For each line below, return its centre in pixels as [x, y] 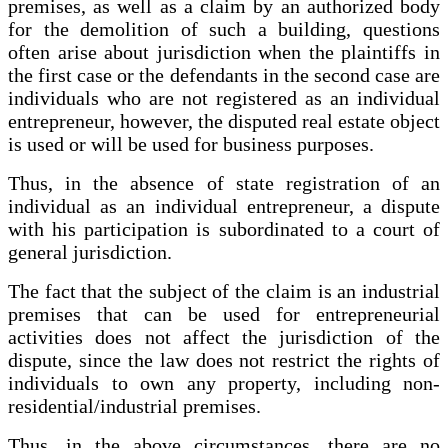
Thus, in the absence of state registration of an [224, 182]
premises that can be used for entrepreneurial [224, 313]
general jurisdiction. [90, 251]
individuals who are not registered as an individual [224, 97]
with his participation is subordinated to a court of [224, 228]
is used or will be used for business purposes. [191, 143]
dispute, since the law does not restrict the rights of [224, 359]
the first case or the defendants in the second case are [224, 74]
